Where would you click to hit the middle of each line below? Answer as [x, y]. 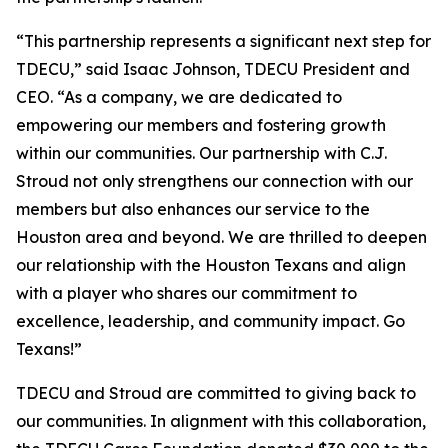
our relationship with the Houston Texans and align [211, 265]
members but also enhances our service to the [193, 209]
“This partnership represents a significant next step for [223, 41]
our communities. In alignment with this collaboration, [221, 421]
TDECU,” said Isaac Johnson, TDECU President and [213, 69]
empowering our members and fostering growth [201, 125]
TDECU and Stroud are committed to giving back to [216, 393]
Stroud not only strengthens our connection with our [214, 181]
